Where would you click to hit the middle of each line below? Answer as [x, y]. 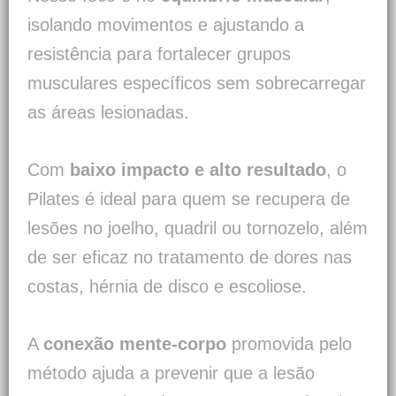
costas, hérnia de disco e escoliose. [167, 287]
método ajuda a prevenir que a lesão [171, 373]
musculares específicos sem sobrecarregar [197, 84]
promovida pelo [289, 344]
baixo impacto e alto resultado [198, 170]
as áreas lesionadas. [108, 113]
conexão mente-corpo [135, 344]
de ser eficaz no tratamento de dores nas [190, 258]
